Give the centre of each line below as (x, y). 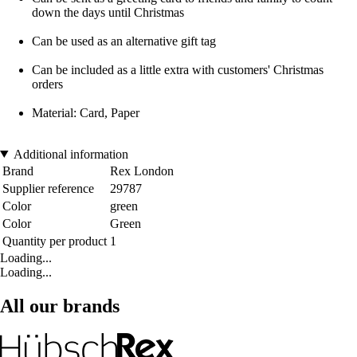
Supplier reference (48, 188)
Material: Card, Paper (86, 112)
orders (47, 84)
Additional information (71, 154)
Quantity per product (55, 241)
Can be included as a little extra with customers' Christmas (178, 69)
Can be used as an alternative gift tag (124, 41)
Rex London (142, 171)
